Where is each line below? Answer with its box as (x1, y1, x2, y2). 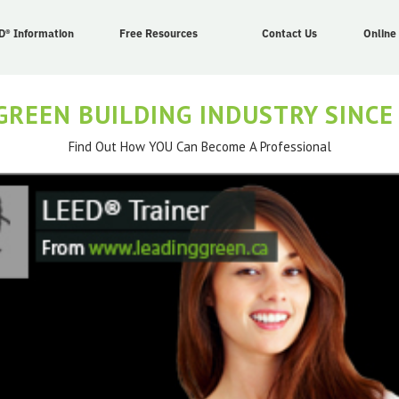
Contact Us (262, 27, 318, 40)
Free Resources (118, 27, 198, 40)
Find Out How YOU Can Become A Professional (68, 137, 331, 155)
